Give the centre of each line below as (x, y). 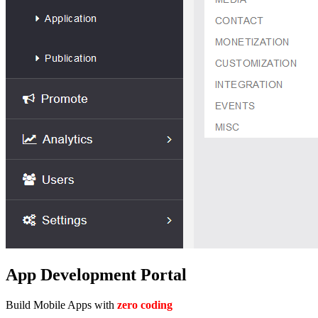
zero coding (145, 305)
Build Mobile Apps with (61, 305)
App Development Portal (96, 274)
